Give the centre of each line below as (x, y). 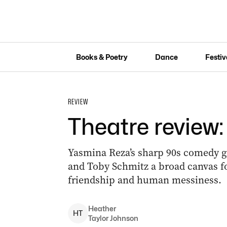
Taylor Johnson (113, 218)
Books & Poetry (102, 57)
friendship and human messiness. (144, 180)
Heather (102, 209)
